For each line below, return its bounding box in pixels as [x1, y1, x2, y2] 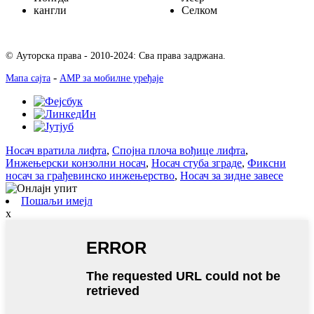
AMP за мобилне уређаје [60, 73, 163, 84]
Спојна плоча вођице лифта [112, 144, 245, 157]
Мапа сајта [6, 73, 50, 84]
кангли [34, 4, 67, 17]
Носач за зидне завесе [180, 170, 283, 182]
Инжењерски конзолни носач [6, 157, 146, 170]
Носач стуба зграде [151, 157, 242, 170]
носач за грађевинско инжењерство [6, 170, 175, 182]
